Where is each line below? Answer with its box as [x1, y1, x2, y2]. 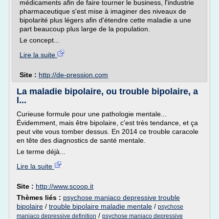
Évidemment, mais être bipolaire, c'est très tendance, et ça [17, 119, 198, 127]
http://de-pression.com [39, 71, 108, 79]
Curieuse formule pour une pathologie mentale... [17, 110, 167, 118]
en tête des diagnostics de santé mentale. [17, 136, 150, 144]
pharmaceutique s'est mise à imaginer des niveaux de [20, 7, 186, 15]
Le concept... [20, 36, 60, 44]
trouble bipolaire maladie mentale [49, 202, 152, 210]
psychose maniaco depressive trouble [63, 194, 180, 201]
